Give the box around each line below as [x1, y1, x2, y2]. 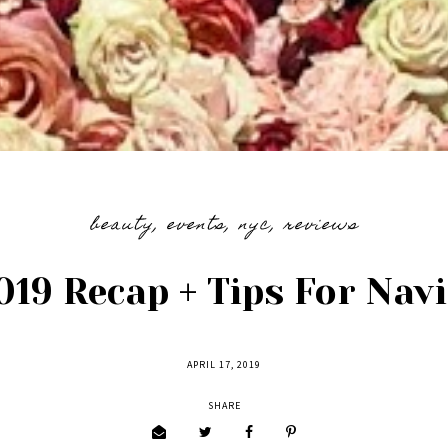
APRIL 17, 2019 [187, 358, 261, 372]
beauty [89, 211, 154, 241]
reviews [283, 211, 359, 241]
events [166, 211, 226, 241]
